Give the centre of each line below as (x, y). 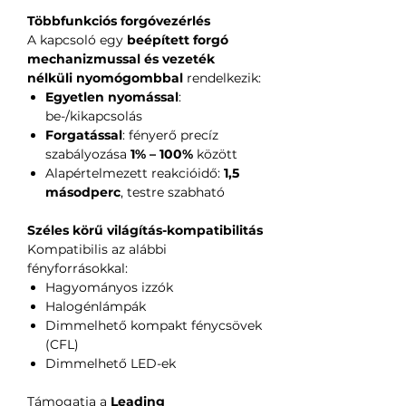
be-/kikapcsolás (94, 116)
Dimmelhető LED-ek (111, 363)
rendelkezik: (222, 77)
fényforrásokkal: (77, 268)
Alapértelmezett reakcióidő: (135, 173)
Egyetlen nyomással (112, 97)
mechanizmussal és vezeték (121, 58)
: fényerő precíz (170, 135)
